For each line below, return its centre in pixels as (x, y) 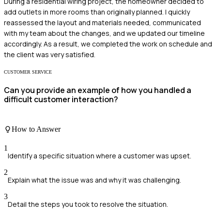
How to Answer (36, 129)
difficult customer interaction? (61, 100)
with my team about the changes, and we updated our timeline (104, 33)
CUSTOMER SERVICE (28, 72)
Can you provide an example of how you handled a (98, 90)
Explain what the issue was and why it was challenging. (94, 180)
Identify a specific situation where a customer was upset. (100, 155)
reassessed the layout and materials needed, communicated (102, 22)
